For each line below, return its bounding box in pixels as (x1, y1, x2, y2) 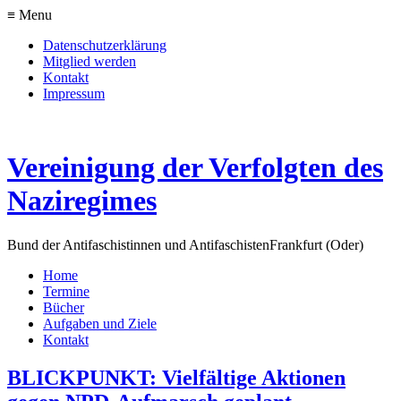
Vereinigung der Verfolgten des (7, 151, 383, 184)
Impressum (43, 86, 105, 101)
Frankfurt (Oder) (269, 236, 363, 252)
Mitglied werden (43, 54, 136, 69)
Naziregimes (7, 184, 157, 218)
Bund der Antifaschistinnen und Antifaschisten (7, 236, 269, 252)
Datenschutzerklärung (43, 38, 166, 53)
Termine (43, 283, 90, 299)
